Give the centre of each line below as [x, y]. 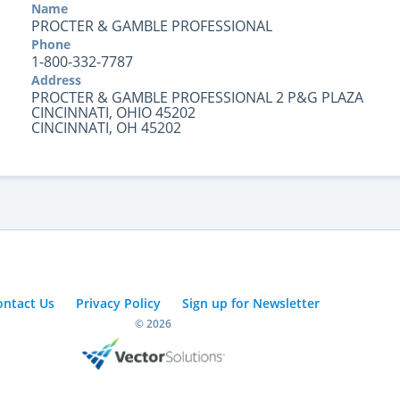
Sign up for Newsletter [250, 303]
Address [56, 80]
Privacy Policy [118, 303]
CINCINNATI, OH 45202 [106, 128]
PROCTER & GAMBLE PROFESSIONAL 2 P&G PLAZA [197, 97]
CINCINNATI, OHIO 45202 [113, 112]
